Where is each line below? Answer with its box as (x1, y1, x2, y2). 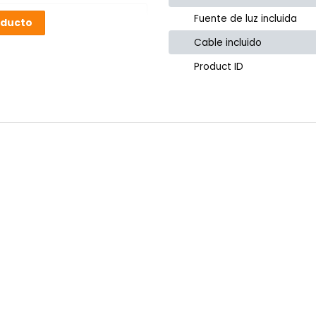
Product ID (194, 59, 244, 73)
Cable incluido (194, 35, 262, 49)
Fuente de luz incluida (194, 11, 298, 25)
